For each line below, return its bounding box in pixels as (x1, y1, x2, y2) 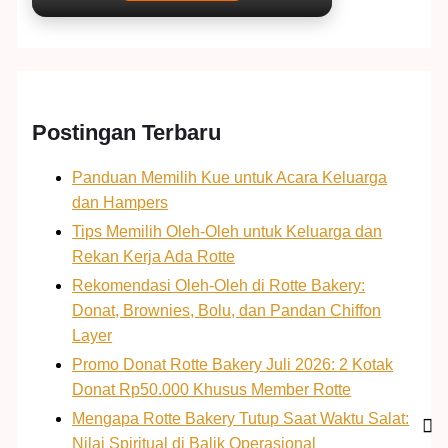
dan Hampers (72, 193, 169, 211)
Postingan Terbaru (32, 120, 222, 146)
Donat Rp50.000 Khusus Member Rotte (72, 380, 352, 398)
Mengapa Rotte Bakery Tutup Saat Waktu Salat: (72, 409, 410, 427)
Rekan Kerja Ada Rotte (72, 247, 236, 265)
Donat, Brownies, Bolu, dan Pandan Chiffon (72, 301, 382, 319)
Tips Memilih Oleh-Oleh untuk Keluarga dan (72, 222, 383, 240)
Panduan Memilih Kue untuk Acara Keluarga (72, 168, 388, 186)
